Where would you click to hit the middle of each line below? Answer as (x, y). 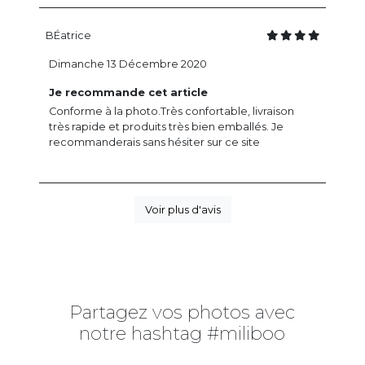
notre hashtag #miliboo (182, 333)
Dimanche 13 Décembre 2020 (128, 64)
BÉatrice (68, 35)
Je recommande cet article (128, 92)
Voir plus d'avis (182, 209)
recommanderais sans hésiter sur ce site (154, 142)
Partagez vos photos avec (182, 312)
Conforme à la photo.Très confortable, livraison (172, 111)
